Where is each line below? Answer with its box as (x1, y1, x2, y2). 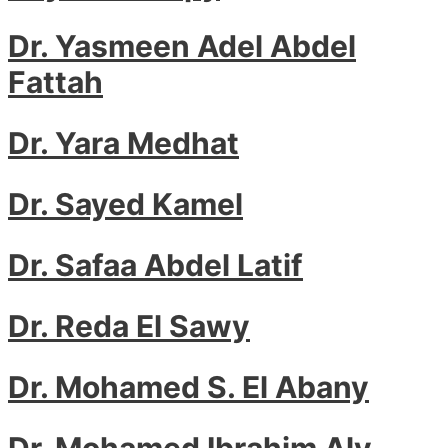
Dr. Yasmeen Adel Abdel (8, 28, 356, 65)
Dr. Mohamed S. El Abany (8, 368, 369, 405)
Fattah (8, 64, 103, 101)
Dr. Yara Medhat (8, 125, 239, 162)
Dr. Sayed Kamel (8, 186, 243, 223)
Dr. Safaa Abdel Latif (8, 246, 303, 283)
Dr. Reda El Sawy (8, 307, 250, 344)
